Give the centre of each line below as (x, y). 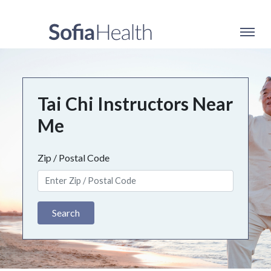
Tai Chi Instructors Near (135, 103)
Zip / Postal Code (74, 158)
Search (66, 212)
